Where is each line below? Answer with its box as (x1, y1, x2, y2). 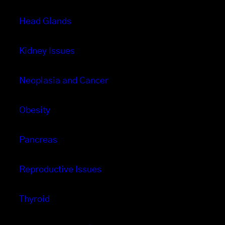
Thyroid (19, 195, 50, 204)
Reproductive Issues (19, 165, 101, 175)
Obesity (19, 106, 50, 116)
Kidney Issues (19, 47, 75, 56)
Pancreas (19, 136, 57, 145)
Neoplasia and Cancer (19, 76, 108, 86)
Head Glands (19, 17, 71, 27)
